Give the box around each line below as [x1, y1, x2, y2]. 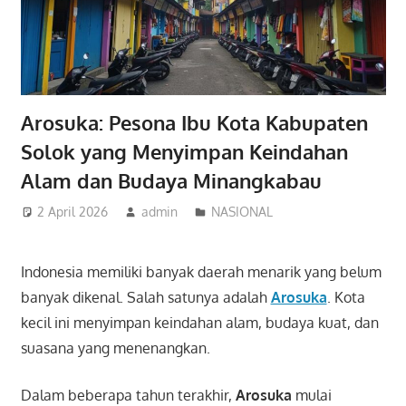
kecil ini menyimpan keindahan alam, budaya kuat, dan [20, 313, 379, 332]
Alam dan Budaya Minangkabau [20, 168, 322, 194]
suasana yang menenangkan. [20, 338, 210, 357]
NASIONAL [211, 203, 274, 219]
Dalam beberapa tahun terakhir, [20, 385, 236, 404]
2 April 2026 [37, 203, 109, 219]
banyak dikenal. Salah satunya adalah [20, 287, 271, 306]
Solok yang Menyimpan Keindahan [20, 139, 348, 165]
